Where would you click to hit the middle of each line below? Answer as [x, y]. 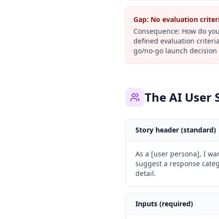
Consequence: [157, 31]
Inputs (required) [164, 204]
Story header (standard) [176, 130]
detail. [146, 173]
